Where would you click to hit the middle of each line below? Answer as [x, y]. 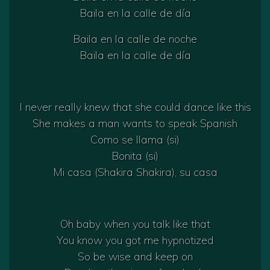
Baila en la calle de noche [135, 39]
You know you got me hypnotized [135, 240]
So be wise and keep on [135, 257]
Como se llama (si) [135, 140]
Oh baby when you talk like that [135, 224]
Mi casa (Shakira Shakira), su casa [135, 172]
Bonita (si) [135, 156]
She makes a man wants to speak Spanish [135, 124]
